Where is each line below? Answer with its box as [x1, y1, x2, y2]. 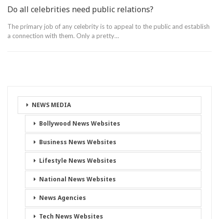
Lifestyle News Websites [39, 156, 116, 165]
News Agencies [39, 194, 86, 202]
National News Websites [39, 175, 116, 183]
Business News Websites [39, 138, 116, 146]
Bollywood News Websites [39, 119, 120, 128]
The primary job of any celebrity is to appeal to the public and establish [7, 22, 210, 30]
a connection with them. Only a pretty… [7, 32, 119, 40]
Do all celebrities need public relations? [7, 4, 153, 15]
